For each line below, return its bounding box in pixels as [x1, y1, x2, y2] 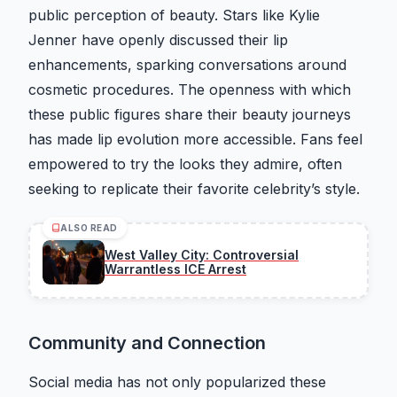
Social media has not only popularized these [28, 373, 326, 392]
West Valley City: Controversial [105, 247, 299, 263]
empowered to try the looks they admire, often [28, 155, 342, 174]
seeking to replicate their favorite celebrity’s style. [28, 180, 360, 198]
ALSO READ [60, 222, 118, 234]
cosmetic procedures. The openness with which [28, 81, 351, 99]
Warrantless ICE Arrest [105, 261, 246, 277]
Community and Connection [28, 332, 266, 354]
